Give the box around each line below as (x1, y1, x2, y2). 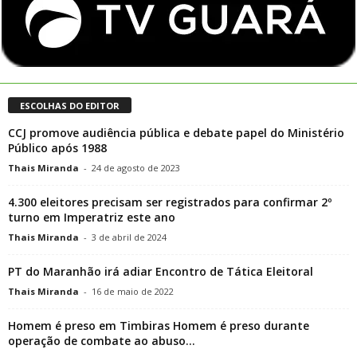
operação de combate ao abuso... (8, 332, 195, 348)
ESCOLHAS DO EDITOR (20, 99, 120, 112)
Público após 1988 (8, 139, 107, 155)
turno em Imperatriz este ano (8, 209, 175, 225)
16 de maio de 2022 (92, 284, 174, 297)
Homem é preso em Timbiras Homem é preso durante (8, 317, 309, 333)
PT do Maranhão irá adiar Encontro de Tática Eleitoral (8, 263, 313, 279)
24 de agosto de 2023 (92, 161, 180, 174)
